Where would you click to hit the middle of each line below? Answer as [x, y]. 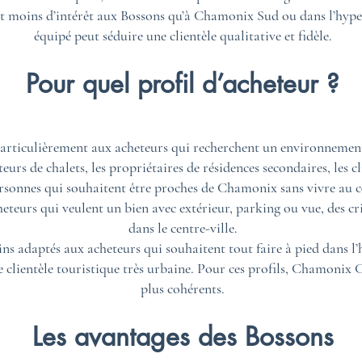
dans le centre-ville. [183, 228]
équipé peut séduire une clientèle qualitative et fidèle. [183, 36]
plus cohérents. [183, 288]
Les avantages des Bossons [183, 337]
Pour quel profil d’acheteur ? [183, 84]
